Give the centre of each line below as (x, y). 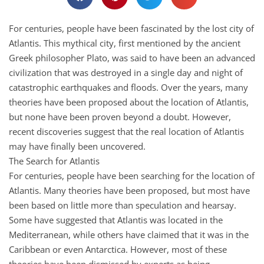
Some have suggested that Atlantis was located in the (116, 220)
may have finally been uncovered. (77, 146)
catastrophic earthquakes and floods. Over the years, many (128, 87)
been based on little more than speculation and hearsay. (123, 205)
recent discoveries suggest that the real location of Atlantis (126, 131)
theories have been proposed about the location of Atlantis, (129, 102)
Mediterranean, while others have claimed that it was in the (129, 234)
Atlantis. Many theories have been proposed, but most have (129, 190)
